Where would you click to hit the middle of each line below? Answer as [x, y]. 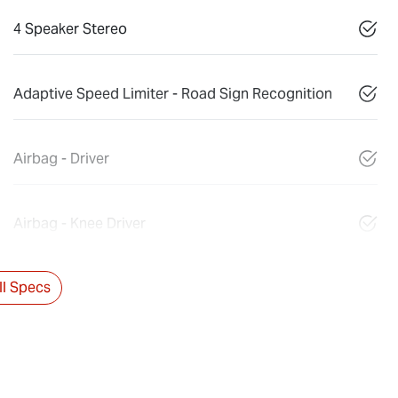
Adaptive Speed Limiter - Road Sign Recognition [173, 93]
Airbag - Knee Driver [80, 223]
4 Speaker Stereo [70, 28]
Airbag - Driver [61, 158]
